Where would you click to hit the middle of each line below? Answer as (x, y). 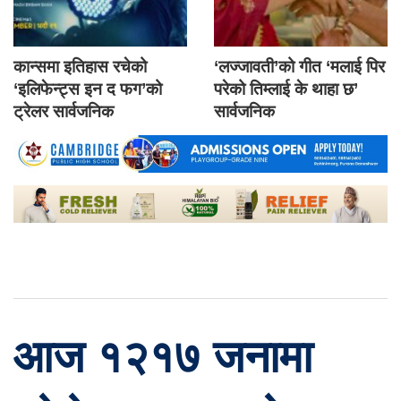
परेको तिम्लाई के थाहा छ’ (286, 90)
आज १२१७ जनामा (163, 357)
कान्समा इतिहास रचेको (80, 67)
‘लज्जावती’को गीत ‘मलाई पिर (299, 67)
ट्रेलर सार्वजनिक (64, 112)
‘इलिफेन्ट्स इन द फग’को (88, 90)
